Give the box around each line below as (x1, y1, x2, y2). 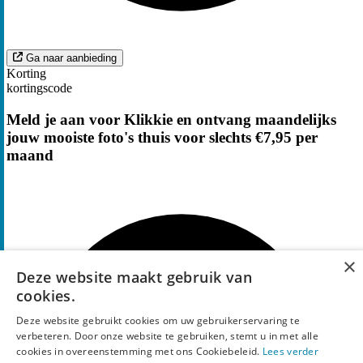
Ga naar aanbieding (26, 51, 117, 64)
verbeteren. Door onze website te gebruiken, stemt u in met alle (16, 329, 318, 343)
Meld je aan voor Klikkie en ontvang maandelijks (6, 110, 336, 128)
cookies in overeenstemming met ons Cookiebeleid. (16, 344, 263, 358)
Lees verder (262, 344, 319, 358)
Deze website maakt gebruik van (16, 267, 252, 287)
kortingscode (6, 80, 72, 95)
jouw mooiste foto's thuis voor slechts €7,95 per (6, 128, 318, 146)
